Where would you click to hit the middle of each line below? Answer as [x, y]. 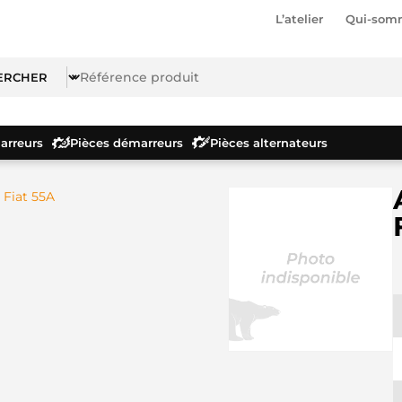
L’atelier [299, 19]
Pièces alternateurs [269, 142]
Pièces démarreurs [127, 142]
